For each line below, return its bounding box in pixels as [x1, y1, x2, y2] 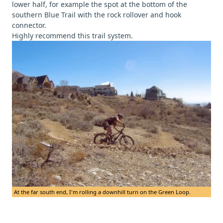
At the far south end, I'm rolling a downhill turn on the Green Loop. [14, 188, 191, 196]
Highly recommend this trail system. [12, 30, 133, 40]
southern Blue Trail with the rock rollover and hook [12, 9, 181, 19]
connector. [12, 20, 46, 30]
